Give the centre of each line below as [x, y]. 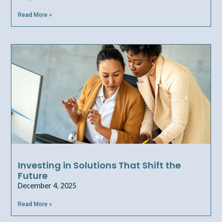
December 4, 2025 [47, 186]
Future [33, 176]
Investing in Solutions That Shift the [100, 166]
